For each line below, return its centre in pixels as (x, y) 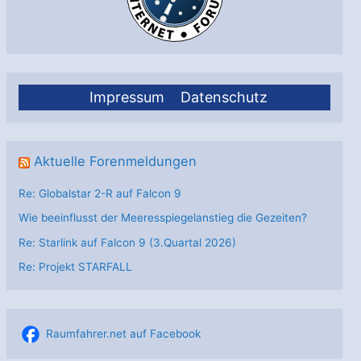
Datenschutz (224, 98)
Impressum (127, 98)
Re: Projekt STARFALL (76, 267)
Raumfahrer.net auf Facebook (124, 334)
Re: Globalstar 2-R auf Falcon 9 (100, 193)
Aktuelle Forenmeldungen (116, 162)
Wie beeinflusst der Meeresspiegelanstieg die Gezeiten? (163, 218)
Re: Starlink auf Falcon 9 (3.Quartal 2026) (128, 242)
